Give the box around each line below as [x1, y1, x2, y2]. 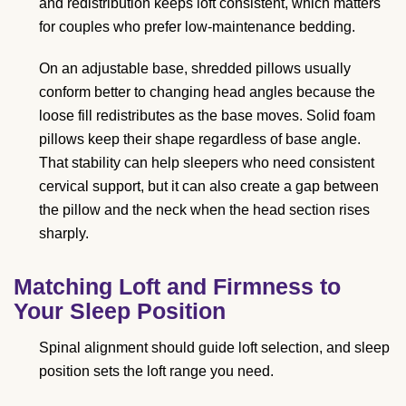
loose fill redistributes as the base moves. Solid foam [39, 107, 375, 123]
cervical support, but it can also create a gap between [39, 178, 379, 194]
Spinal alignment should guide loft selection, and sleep [39, 339, 390, 355]
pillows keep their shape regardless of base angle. [39, 130, 361, 147]
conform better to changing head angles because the [39, 83, 375, 100]
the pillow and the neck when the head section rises [39, 201, 370, 217]
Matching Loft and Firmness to [14, 273, 341, 299]
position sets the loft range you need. [39, 362, 274, 379]
